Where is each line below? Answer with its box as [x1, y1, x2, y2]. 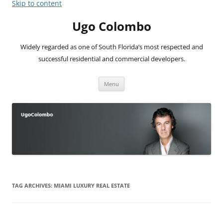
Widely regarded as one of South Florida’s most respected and [20, 42, 203, 51]
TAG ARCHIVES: [12, 182, 54, 190]
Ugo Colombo [72, 18, 151, 34]
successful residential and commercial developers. [38, 54, 185, 63]
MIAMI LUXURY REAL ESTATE [54, 182, 130, 190]
